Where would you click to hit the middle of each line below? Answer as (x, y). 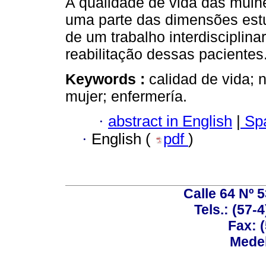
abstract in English (170, 121)
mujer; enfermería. (126, 96)
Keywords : (107, 79)
